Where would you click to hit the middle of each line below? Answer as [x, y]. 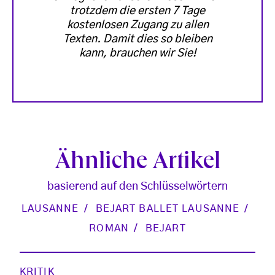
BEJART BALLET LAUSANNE [168, 208]
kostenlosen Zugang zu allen [137, 25]
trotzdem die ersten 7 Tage [137, 11]
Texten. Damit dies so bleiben [137, 39]
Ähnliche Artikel [137, 163]
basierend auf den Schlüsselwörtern [137, 186]
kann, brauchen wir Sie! [137, 53]
